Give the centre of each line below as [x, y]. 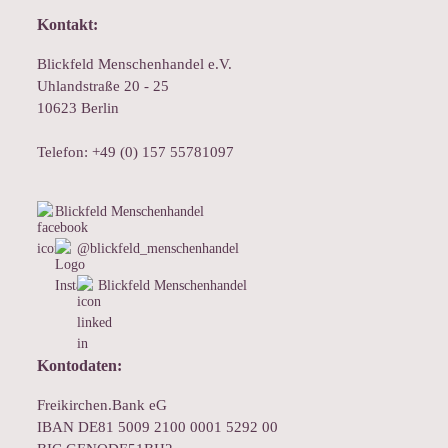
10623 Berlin [78, 108]
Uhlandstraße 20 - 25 [103, 86]
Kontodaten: [80, 365]
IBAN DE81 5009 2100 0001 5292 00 [158, 427]
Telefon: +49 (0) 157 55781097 [136, 152]
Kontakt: [68, 24]
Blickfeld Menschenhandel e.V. [135, 64]
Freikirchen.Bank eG [102, 405]
